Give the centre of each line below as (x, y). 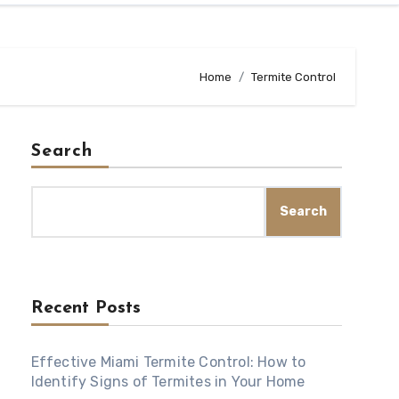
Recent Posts (85, 308)
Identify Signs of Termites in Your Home (168, 382)
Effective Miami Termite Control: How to (168, 362)
